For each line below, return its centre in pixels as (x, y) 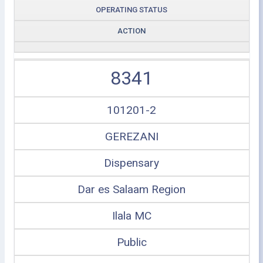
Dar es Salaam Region (131, 189)
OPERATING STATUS (131, 10)
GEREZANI (131, 136)
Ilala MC (131, 216)
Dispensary (131, 163)
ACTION (131, 31)
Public (131, 242)
